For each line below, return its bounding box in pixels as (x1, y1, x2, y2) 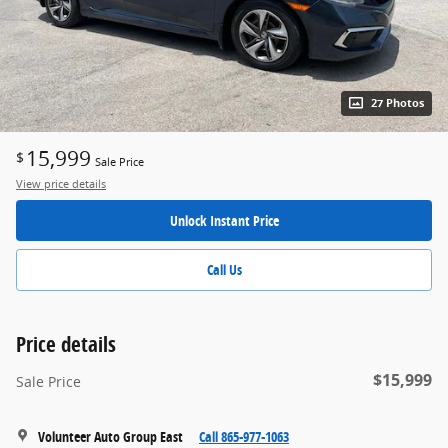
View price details (16, 176, 106, 191)
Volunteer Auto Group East (38, 426, 183, 446)
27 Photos (371, 95, 424, 110)
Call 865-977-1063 (199, 426, 289, 446)
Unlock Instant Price (169, 210, 279, 230)
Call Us (206, 260, 242, 280)
